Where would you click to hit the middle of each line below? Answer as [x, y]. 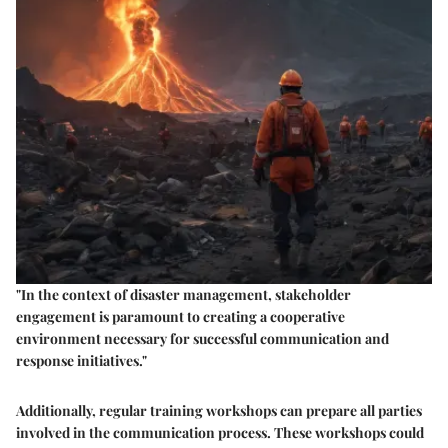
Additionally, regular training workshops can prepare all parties [219, 411]
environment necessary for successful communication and [202, 339]
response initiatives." [81, 361]
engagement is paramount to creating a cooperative [180, 317]
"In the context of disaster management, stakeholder [183, 295]
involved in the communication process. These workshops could [220, 433]
